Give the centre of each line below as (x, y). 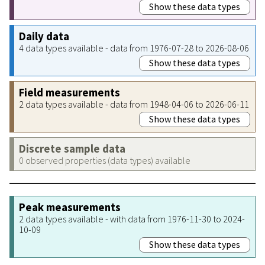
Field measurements (70, 92)
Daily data (44, 36)
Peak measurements (70, 207)
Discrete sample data (72, 148)
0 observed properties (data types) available (105, 160)
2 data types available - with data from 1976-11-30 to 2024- (132, 219)
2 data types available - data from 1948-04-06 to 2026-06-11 (134, 104)
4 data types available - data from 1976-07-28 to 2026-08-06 (134, 48)
